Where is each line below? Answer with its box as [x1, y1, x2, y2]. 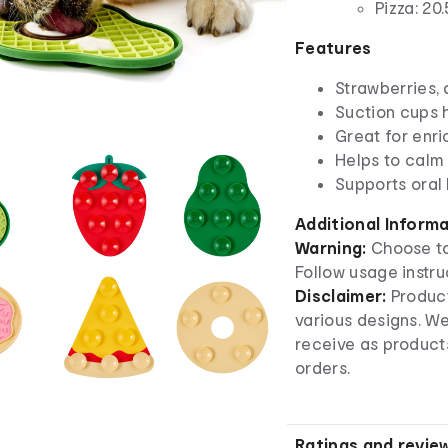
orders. [295, 358, 351, 378]
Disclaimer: [295, 286, 387, 306]
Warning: [295, 238, 371, 258]
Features [295, 38, 372, 58]
